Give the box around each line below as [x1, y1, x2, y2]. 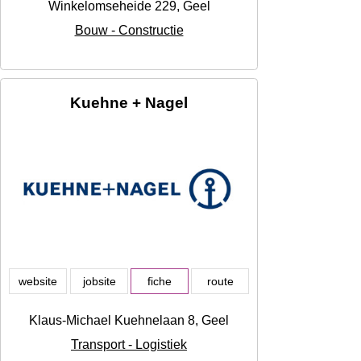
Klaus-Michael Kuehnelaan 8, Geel [29, 313, 229, 328]
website [19, 275, 57, 288]
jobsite [82, 275, 116, 288]
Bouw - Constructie [74, 23, 184, 38]
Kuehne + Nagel [70, 94, 188, 112]
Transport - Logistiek [71, 338, 187, 352]
